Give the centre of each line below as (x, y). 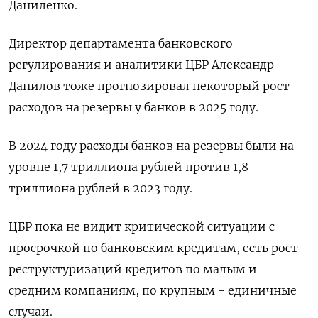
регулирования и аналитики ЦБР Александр (141, 65)
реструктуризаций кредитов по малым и (133, 269)
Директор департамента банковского (121, 43)
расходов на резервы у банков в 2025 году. (133, 107)
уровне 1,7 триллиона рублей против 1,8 (128, 167)
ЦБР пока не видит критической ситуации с (142, 226)
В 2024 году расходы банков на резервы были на (151, 146)
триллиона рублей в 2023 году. (100, 188)
